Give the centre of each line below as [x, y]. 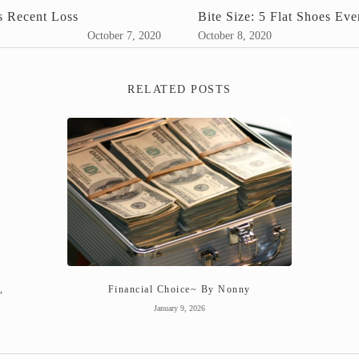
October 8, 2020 [235, 35]
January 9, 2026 [179, 308]
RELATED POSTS [179, 89]
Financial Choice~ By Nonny [179, 289]
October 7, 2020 [124, 35]
